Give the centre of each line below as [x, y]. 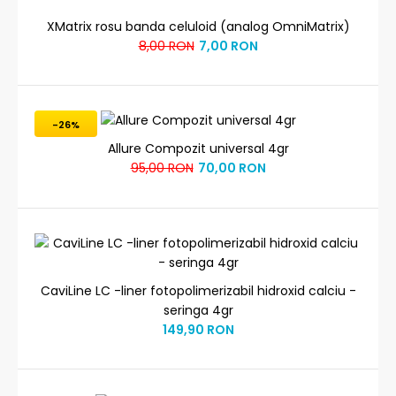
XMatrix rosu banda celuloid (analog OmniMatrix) [198, 27]
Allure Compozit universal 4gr [198, 148]
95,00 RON [162, 168]
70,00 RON [232, 168]
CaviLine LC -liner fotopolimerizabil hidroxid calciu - [198, 291]
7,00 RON [228, 46]
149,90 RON [198, 330]
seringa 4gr [198, 310]
